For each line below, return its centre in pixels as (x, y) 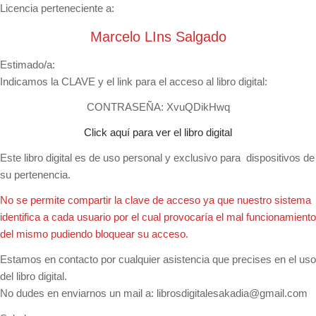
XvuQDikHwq (196, 107)
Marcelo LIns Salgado (158, 37)
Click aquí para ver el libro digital (158, 132)
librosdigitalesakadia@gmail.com (232, 293)
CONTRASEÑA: (125, 107)
